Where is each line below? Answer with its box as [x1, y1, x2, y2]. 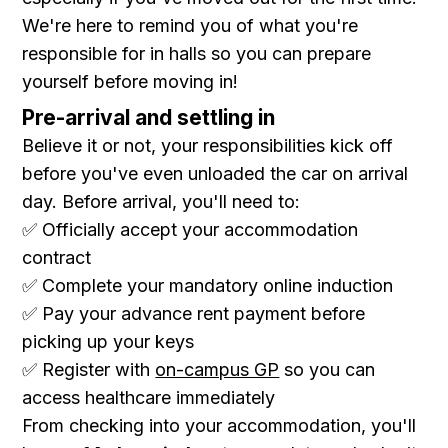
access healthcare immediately [22, 387, 276, 408]
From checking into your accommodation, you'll [22, 415, 417, 436]
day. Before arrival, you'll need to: [22, 191, 301, 212]
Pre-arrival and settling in [22, 105, 276, 130]
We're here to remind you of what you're [22, 15, 359, 36]
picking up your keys [22, 331, 195, 352]
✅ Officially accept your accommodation [22, 219, 359, 240]
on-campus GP [155, 359, 280, 380]
